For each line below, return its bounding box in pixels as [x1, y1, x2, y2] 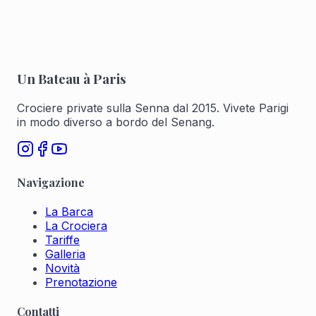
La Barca [45, 205, 93, 219]
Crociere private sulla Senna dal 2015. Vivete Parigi [17, 100, 288, 115]
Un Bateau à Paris [17, 69, 126, 87]
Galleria [45, 247, 85, 262]
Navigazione [17, 174, 85, 190]
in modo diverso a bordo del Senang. [17, 114, 214, 129]
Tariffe [45, 233, 80, 248]
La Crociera [45, 219, 107, 233]
